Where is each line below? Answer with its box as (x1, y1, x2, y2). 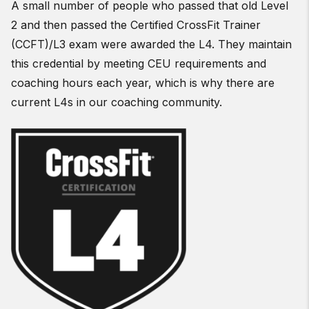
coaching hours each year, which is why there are (11, 76, 275, 90)
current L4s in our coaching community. (11, 95, 222, 109)
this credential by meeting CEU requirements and (11, 57, 266, 70)
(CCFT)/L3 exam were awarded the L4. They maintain (11, 37, 292, 51)
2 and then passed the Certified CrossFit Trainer (11, 18, 261, 32)
